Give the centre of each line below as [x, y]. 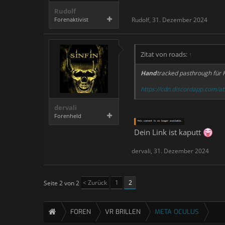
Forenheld [68, 116]
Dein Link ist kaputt [168, 132]
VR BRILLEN [123, 211]
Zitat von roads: [165, 54]
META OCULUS [177, 211]
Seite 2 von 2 [62, 183]
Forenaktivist [71, 19]
